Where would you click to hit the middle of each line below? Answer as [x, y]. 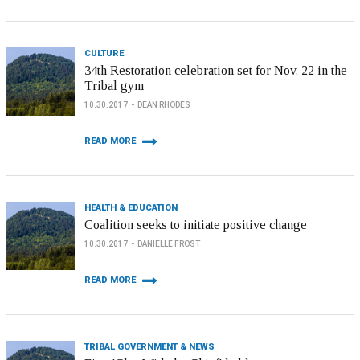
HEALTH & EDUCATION [131, 208]
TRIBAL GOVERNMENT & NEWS [149, 347]
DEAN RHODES [164, 105]
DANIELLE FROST [169, 244]
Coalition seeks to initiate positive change [196, 225]
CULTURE [104, 53]
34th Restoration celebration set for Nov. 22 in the [216, 70]
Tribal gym [114, 86]
